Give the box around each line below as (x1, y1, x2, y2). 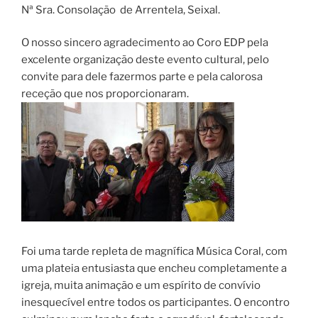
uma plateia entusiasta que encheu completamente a (21, 261, 287, 275)
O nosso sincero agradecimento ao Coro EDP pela (21, 36, 268, 50)
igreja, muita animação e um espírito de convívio (21, 278, 261, 292)
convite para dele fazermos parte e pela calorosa (21, 70, 263, 84)
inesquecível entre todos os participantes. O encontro (21, 295, 290, 309)
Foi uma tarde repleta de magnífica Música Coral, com (21, 244, 287, 258)
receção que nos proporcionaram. (21, 87, 189, 101)
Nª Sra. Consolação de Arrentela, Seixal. (21, 3, 220, 16)
